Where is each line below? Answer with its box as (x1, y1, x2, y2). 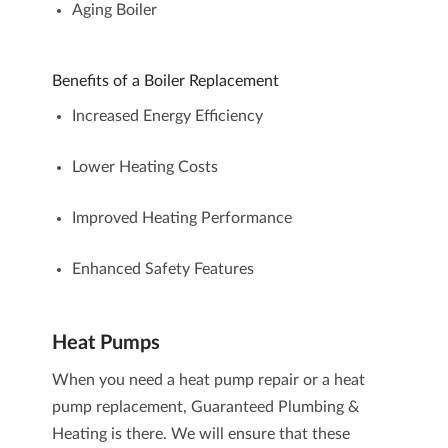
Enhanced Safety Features (71, 261, 254, 277)
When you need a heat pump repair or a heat (51, 372, 365, 388)
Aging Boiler (71, 2, 157, 18)
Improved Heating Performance (71, 210, 292, 226)
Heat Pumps (51, 333, 160, 353)
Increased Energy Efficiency (71, 108, 263, 124)
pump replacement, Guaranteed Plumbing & (51, 399, 359, 415)
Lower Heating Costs (71, 159, 218, 175)
